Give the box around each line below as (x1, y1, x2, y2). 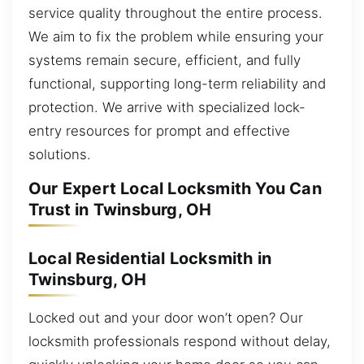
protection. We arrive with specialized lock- (28, 98, 305, 115)
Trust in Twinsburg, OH (28, 200, 212, 220)
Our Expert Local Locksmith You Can (28, 179, 322, 199)
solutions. (28, 145, 91, 162)
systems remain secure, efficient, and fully (28, 51, 301, 68)
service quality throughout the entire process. (28, 4, 323, 21)
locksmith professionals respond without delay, (28, 333, 331, 350)
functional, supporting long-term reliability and (28, 75, 326, 92)
